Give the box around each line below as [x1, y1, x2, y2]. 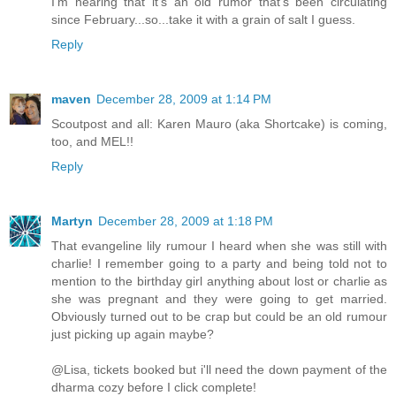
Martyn [51, 213, 93, 228]
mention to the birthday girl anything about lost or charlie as [51, 273, 387, 288]
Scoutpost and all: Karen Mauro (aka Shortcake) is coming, [51, 116, 387, 131]
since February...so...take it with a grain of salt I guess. [51, 11, 355, 27]
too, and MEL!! [51, 133, 133, 148]
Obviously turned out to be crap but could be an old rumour [51, 308, 387, 324]
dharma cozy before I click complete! [51, 379, 256, 394]
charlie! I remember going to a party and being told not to [51, 255, 387, 270]
